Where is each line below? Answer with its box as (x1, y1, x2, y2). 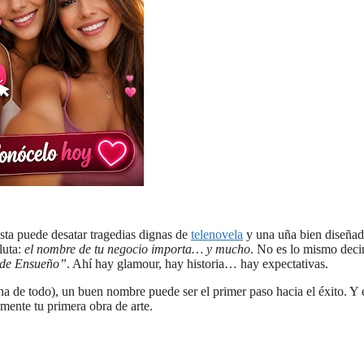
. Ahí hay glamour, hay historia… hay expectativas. (67, 257, 328, 271)
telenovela (191, 227, 243, 242)
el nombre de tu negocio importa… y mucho (24, 242, 250, 257)
